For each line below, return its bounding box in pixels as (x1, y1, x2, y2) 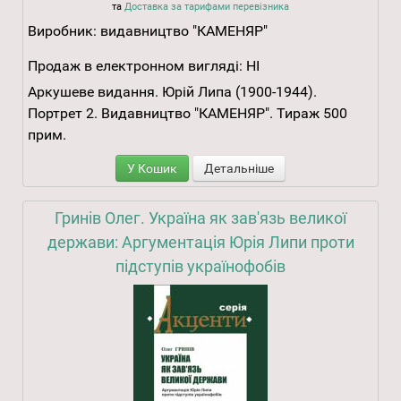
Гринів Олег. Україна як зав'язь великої (55, 209, 346, 228)
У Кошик (127, 161, 177, 176)
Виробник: (28, 22, 100, 40)
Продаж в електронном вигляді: (28, 57, 243, 75)
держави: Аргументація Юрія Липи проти (47, 233, 354, 252)
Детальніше (204, 161, 274, 176)
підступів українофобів (115, 257, 286, 277)
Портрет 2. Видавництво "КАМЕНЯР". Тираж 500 (28, 105, 347, 123)
